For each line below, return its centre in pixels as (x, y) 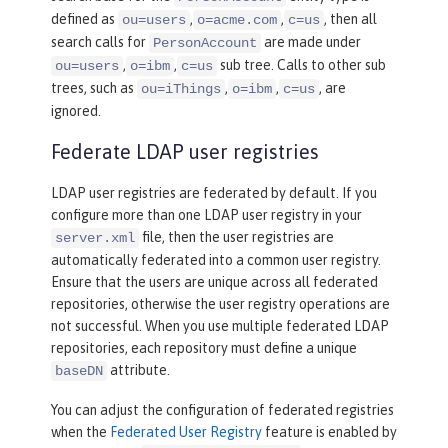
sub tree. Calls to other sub (301, 65)
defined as (84, 19)
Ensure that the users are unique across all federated (214, 282)
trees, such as (94, 88)
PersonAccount (205, 43)
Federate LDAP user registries (185, 152)
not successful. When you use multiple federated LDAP (220, 326)
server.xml (95, 238)
